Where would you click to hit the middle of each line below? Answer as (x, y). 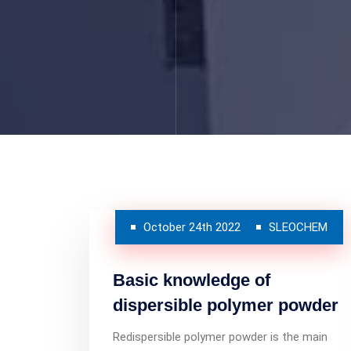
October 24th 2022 (192, 227)
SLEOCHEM (298, 227)
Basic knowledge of (192, 280)
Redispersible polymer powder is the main (220, 337)
